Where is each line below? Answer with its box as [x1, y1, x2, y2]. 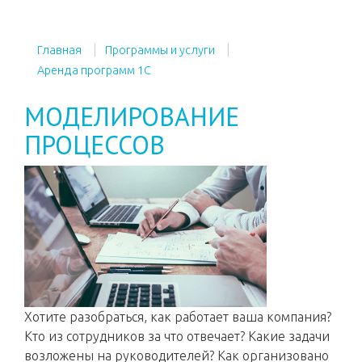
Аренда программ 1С [37, 64, 151, 77]
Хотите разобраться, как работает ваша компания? [24, 309, 331, 324]
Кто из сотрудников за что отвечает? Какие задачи [24, 329, 330, 343]
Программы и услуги [105, 44, 215, 57]
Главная [37, 44, 82, 57]
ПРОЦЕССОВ [24, 128, 165, 162]
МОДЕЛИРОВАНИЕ [24, 99, 239, 133]
